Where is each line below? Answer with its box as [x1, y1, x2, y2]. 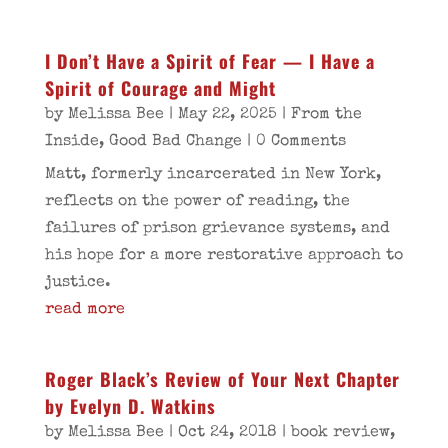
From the [290, 107, 362, 123]
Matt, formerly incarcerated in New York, [44, 167, 381, 183]
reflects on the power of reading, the [44, 194, 350, 210]
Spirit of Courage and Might [44, 75, 276, 101]
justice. [44, 275, 111, 291]
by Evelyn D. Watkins [44, 393, 216, 419]
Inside [44, 134, 99, 150]
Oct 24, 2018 [177, 425, 277, 441]
